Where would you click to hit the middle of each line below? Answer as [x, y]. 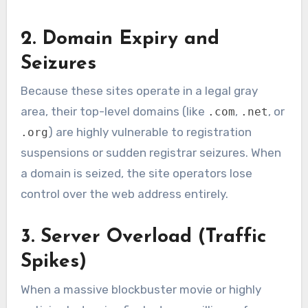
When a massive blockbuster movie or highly [141, 289]
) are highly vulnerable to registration [150, 132]
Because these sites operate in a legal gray [139, 91]
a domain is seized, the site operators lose [136, 174]
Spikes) [53, 262]
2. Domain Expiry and [120, 39]
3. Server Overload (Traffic [143, 238]
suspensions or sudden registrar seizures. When [151, 153]
